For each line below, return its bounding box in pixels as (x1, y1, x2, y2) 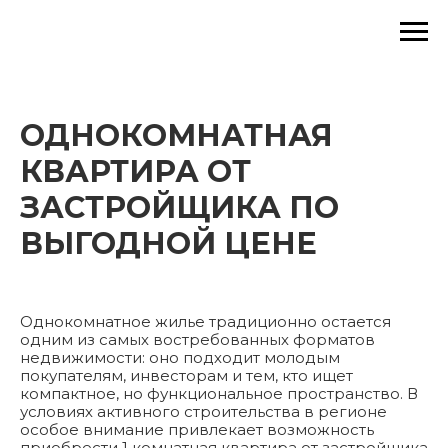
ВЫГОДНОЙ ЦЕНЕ (20, 225, 317, 262)
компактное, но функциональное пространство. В (20, 384, 418, 403)
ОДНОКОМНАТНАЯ (20, 117, 333, 154)
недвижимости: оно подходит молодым (20, 348, 340, 367)
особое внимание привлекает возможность (20, 420, 374, 439)
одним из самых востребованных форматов (20, 330, 375, 349)
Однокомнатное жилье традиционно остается (20, 312, 391, 331)
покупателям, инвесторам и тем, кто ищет (20, 366, 353, 385)
